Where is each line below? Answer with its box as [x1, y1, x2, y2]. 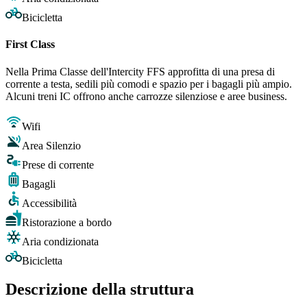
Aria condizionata [22, 235, 99, 247]
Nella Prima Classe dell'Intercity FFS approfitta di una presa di [5, 65, 275, 77]
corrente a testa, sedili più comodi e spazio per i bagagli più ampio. [5, 77, 292, 90]
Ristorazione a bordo [22, 216, 112, 228]
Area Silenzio [22, 139, 81, 151]
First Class [5, 38, 55, 51]
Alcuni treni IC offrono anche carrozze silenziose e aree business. [5, 90, 287, 102]
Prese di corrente [22, 158, 94, 171]
